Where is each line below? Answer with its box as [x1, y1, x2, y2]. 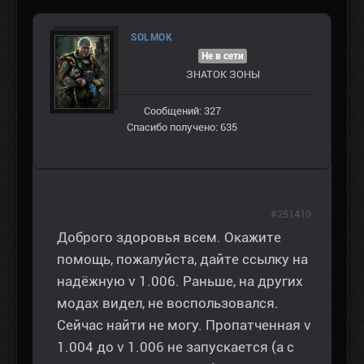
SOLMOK [131, 32, 172, 44]
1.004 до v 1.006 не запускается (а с [57, 339, 294, 356]
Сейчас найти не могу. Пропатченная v [57, 317, 311, 334]
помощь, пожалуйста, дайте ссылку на [57, 251, 308, 268]
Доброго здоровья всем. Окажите [57, 229, 281, 246]
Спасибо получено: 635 [127, 121, 237, 134]
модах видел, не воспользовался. [57, 295, 279, 312]
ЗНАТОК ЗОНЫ [185, 68, 260, 81]
